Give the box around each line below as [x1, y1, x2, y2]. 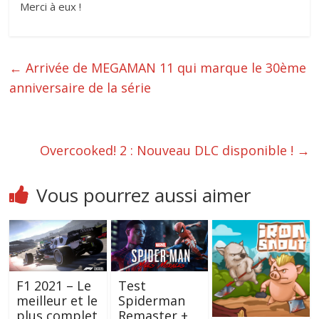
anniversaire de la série [9, 78, 152, 96]
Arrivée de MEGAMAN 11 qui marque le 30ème [22, 58, 307, 76]
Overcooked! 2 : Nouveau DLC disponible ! [39, 141, 297, 159]
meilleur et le [16, 291, 98, 309]
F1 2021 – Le [16, 276, 92, 294]
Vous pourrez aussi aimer [36, 182, 251, 208]
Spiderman [117, 291, 185, 309]
